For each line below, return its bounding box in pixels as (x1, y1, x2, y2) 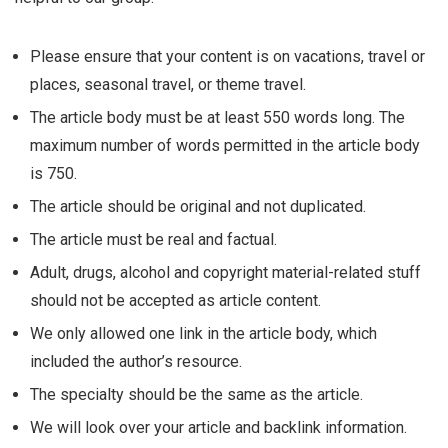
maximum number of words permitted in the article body (30, 136, 420, 155)
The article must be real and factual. (30, 230, 277, 249)
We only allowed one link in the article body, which (30, 324, 377, 343)
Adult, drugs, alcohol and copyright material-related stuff (30, 263, 421, 282)
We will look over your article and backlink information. (30, 418, 407, 437)
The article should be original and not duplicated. (30, 197, 366, 216)
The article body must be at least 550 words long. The (30, 108, 405, 127)
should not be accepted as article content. (30, 291, 321, 310)
